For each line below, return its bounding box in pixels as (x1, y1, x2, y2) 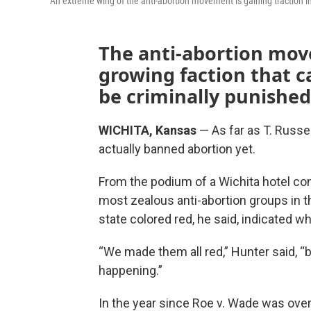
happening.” (99, 263, 162, 278)
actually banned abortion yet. (99, 142, 255, 157)
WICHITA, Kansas (99, 123, 196, 138)
